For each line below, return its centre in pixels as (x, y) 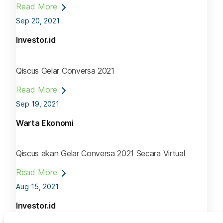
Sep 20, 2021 (38, 21)
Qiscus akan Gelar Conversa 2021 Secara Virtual (101, 153)
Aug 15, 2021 (37, 186)
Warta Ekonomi (45, 123)
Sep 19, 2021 (38, 104)
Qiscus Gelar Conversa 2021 (65, 70)
